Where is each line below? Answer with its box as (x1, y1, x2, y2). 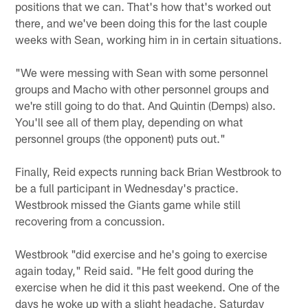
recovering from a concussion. (15, 213, 166, 228)
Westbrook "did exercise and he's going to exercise (15, 246, 268, 261)
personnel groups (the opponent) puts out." (15, 131, 226, 145)
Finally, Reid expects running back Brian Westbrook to (15, 164, 282, 178)
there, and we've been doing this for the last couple (15, 15, 268, 30)
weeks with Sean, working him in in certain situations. (15, 32, 283, 46)
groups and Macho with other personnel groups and (15, 81, 269, 96)
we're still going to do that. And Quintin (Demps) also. (15, 98, 276, 112)
